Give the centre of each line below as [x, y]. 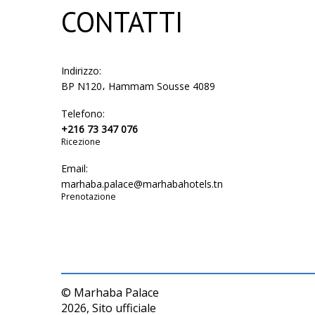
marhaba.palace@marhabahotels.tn [142, 184]
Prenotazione [89, 197]
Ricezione [81, 142]
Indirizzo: [81, 71]
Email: [75, 168]
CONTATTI [122, 22]
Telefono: [83, 114]
